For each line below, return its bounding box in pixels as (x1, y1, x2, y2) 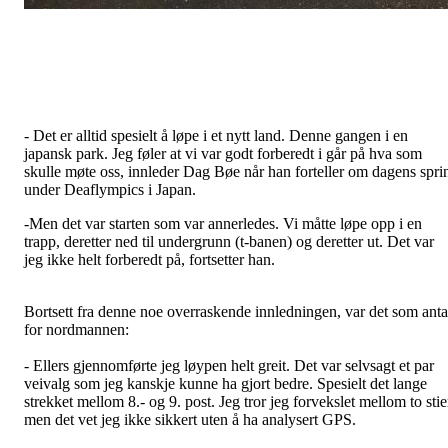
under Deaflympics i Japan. (24, 181, 196, 198)
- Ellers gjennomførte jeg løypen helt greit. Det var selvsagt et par (24, 357, 434, 374)
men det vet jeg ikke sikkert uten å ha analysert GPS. (24, 411, 360, 428)
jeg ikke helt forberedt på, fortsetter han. (24, 251, 275, 268)
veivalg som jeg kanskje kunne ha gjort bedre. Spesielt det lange (24, 375, 427, 392)
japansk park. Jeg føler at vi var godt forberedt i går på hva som (24, 145, 422, 162)
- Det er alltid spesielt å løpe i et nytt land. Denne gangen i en (24, 127, 408, 144)
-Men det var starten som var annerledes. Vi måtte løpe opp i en (24, 215, 422, 232)
